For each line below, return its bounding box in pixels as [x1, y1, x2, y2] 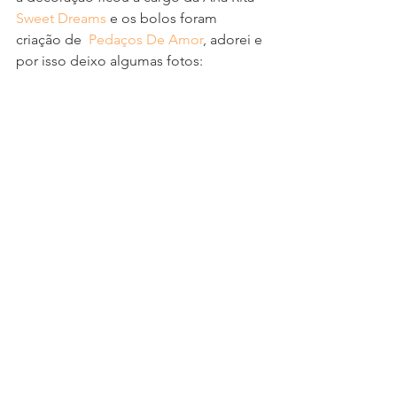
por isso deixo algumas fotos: [16, 52, 203, 70]
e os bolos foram [106, 10, 221, 27]
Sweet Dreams [16, 10, 106, 27]
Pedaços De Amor [89, 31, 203, 49]
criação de [16, 31, 89, 49]
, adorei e [203, 31, 266, 49]
